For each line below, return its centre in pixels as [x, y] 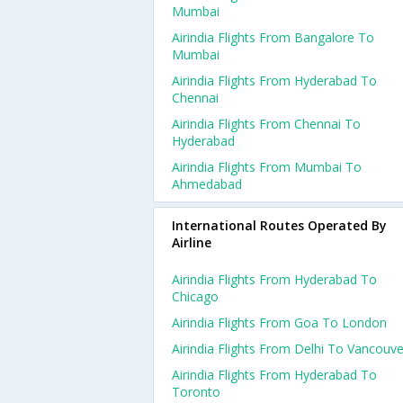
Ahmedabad [207, 184]
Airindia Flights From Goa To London [279, 322]
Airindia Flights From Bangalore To [273, 37]
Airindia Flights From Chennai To [266, 124]
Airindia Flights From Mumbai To [267, 167]
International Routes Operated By [279, 225]
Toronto [196, 392]
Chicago [195, 296]
